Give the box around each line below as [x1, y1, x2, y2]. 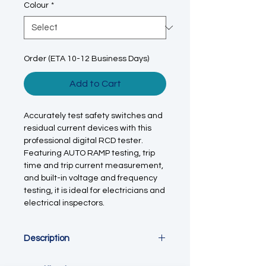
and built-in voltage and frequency [24, 174, 157, 182]
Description [24, 234, 69, 243]
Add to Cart [69, 79, 121, 88]
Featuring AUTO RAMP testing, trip [24, 149, 155, 157]
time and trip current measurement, [24, 161, 163, 170]
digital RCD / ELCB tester [41, 256, 137, 265]
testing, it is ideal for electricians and [24, 186, 165, 195]
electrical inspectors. [24, 199, 104, 207]
